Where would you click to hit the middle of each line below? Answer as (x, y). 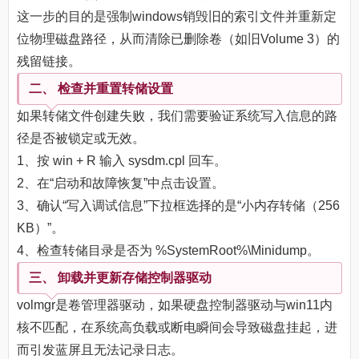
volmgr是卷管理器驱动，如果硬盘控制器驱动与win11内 (175, 305)
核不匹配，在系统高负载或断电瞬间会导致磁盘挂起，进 (177, 328)
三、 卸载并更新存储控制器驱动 (120, 278)
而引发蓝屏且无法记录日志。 (100, 350)
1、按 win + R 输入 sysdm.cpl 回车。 (122, 161)
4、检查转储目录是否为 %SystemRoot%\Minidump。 (168, 251)
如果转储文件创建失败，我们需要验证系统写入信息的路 (177, 116)
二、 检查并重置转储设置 (101, 89)
